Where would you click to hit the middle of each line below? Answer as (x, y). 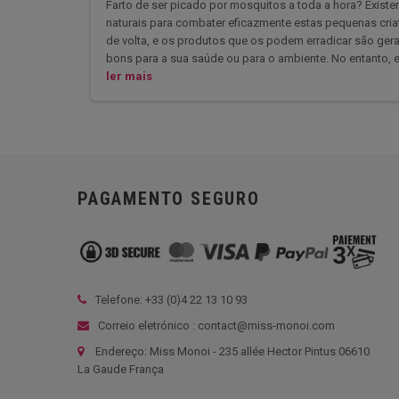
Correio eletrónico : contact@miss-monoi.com (215, 326)
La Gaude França (121, 370)
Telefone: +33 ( (133, 300)
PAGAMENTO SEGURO (169, 198)
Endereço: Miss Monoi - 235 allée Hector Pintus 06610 (232, 352)
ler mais (129, 76)
